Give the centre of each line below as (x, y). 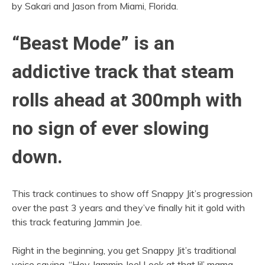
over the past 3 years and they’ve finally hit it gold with (128, 208)
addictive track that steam (123, 71)
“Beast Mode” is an (93, 43)
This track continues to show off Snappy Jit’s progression (132, 194)
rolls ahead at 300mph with (127, 100)
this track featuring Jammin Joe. (77, 222)
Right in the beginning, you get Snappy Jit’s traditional (124, 251)
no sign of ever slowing (110, 128)
